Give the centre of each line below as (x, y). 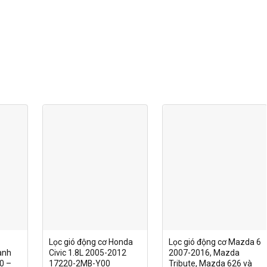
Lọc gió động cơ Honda (91, 242)
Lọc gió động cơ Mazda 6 (215, 242)
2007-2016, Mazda (204, 253)
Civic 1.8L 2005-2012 (87, 253)
